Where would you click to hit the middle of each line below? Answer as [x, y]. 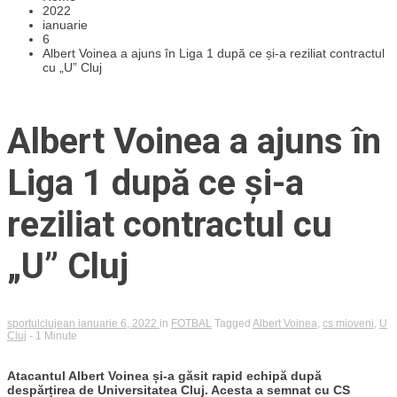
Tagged [234, 323]
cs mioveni [348, 323]
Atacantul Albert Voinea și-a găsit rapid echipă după [164, 375]
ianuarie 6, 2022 [119, 323]
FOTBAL [191, 323]
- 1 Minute [53, 335]
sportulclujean [43, 323]
